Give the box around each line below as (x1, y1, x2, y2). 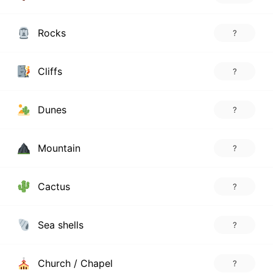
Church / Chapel (34, 257, 113, 269)
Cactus (34, 180, 70, 193)
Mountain (34, 141, 80, 154)
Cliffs (34, 65, 62, 77)
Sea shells (34, 218, 83, 231)
